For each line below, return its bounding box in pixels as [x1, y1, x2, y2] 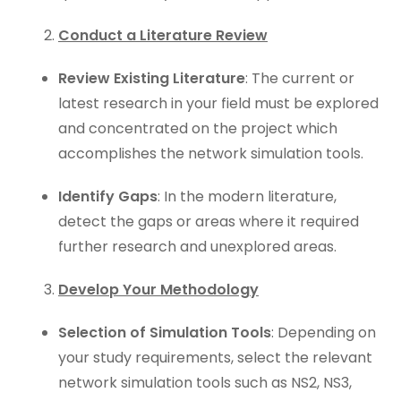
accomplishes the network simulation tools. [58, 143, 363, 164]
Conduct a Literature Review [58, 25, 268, 46]
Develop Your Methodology [58, 279, 259, 300]
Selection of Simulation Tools [58, 322, 271, 343]
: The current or [245, 68, 354, 89]
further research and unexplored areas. [58, 236, 337, 257]
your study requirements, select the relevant [58, 347, 372, 368]
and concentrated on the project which [58, 118, 337, 139]
